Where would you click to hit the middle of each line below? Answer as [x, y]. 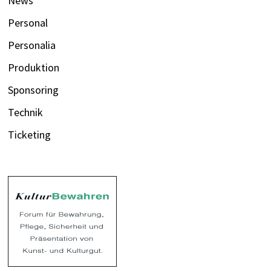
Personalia [32, 45]
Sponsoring [34, 90]
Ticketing [30, 134]
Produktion [34, 67]
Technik [26, 112]
